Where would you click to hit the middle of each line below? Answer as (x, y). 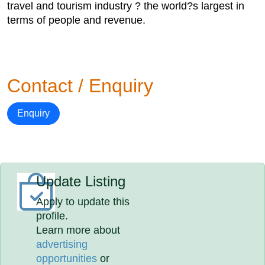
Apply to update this (83, 202)
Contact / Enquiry (80, 86)
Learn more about (78, 230)
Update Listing (81, 181)
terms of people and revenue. (76, 20)
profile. (52, 216)
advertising (62, 244)
